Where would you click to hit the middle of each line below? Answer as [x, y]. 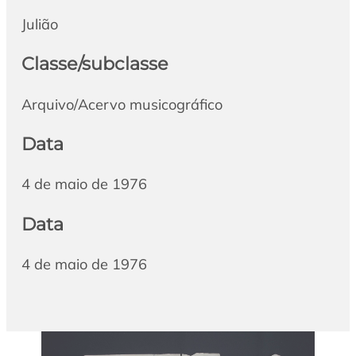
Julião [39, 24]
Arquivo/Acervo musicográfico [122, 104]
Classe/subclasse [95, 64]
